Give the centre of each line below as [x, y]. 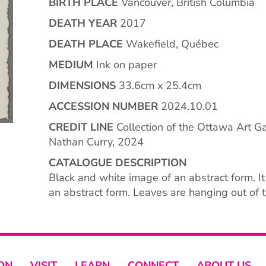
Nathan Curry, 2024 [96, 142]
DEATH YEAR [83, 23]
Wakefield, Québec [171, 44]
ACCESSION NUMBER [103, 107]
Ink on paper [125, 65]
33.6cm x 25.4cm [159, 86]
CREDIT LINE [81, 127]
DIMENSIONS [82, 86]
